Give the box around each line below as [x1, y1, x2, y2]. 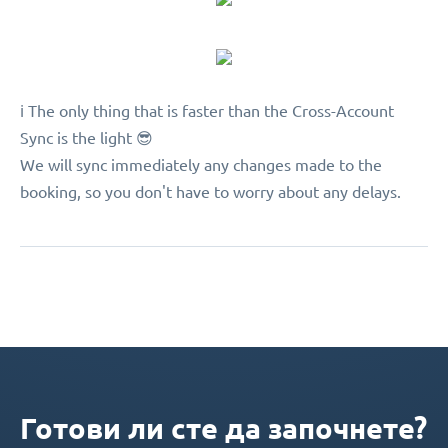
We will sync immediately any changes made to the [20, 156, 382, 175]
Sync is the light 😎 [20, 129, 153, 148]
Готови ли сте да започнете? [20, 411, 427, 446]
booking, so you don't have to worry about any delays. [20, 183, 401, 202]
